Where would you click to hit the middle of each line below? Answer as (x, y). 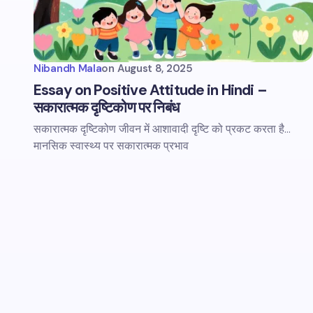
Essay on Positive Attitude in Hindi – (150, 90)
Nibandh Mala (68, 68)
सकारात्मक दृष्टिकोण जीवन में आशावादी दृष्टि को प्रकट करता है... (162, 129)
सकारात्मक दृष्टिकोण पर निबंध (106, 108)
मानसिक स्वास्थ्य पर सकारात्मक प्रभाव (111, 146)
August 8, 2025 (155, 68)
